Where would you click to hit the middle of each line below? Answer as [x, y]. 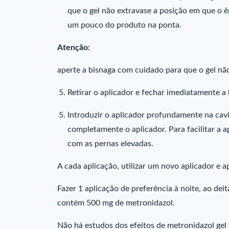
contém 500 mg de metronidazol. [116, 203]
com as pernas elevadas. [110, 144]
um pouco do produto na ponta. [124, 25]
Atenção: [74, 48]
